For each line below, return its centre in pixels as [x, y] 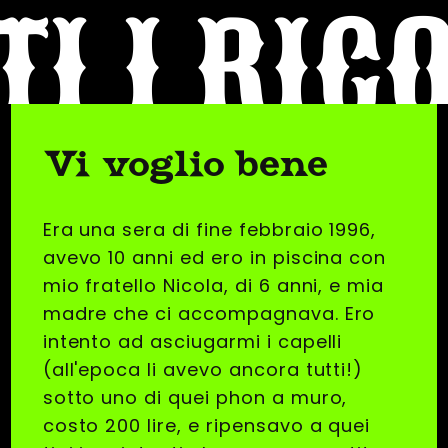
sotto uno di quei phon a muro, [195, 398]
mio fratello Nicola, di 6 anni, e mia [213, 286]
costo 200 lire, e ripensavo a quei [206, 426]
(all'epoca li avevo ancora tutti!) [203, 370]
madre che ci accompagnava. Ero [209, 314]
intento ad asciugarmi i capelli [192, 342]
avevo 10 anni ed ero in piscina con [214, 258]
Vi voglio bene [186, 164]
